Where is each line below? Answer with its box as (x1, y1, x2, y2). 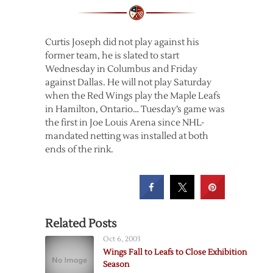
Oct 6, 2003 (103, 235, 141, 244)
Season (103, 260, 129, 269)
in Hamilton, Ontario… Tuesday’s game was (45, 104, 225, 115)
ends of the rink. (45, 144, 113, 155)
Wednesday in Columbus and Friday (45, 63, 197, 75)
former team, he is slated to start (45, 50, 179, 62)
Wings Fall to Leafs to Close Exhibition (103, 247, 247, 257)
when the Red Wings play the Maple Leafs (45, 90, 221, 102)
